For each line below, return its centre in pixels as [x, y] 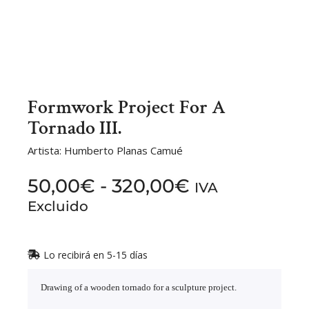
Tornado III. [74, 128]
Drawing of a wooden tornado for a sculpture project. [139, 287]
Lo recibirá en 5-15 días [95, 255]
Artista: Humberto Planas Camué [105, 150]
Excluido [58, 206]
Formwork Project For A [127, 107]
